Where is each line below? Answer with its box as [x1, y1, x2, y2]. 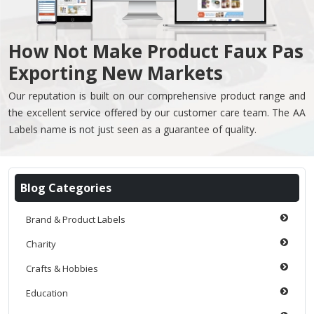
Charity [26, 238, 56, 251]
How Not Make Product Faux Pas [8, 39, 303, 64]
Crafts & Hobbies [26, 262, 98, 275]
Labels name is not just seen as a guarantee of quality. [8, 123, 257, 137]
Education [26, 287, 68, 300]
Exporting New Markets [8, 60, 223, 86]
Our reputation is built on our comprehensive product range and [8, 89, 306, 103]
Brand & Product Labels [26, 213, 125, 226]
